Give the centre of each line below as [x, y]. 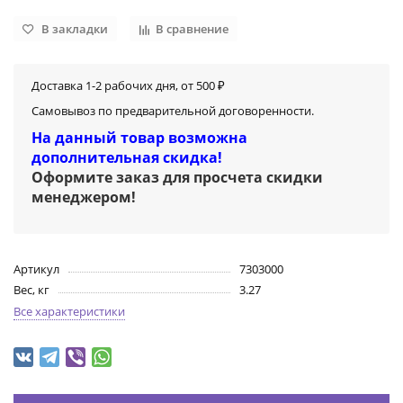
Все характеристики [69, 312]
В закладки [75, 29]
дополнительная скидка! [127, 158]
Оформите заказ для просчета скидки [177, 178]
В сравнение [192, 29]
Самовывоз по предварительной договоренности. [173, 111]
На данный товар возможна [139, 138]
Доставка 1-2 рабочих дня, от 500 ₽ [128, 86]
